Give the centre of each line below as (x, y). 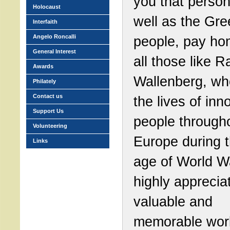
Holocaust (47, 7)
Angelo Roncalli (54, 36)
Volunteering (50, 126)
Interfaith (45, 22)
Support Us (48, 111)
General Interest (54, 51)
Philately (44, 81)
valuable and (173, 202)
